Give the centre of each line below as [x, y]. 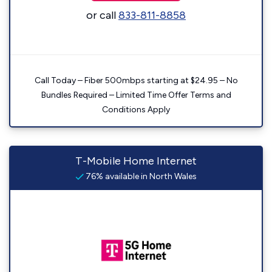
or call [102, 15]
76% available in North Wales [140, 176]
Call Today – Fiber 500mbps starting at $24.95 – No [136, 80]
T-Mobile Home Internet [136, 161]
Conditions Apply [136, 110]
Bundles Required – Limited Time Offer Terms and [136, 95]
